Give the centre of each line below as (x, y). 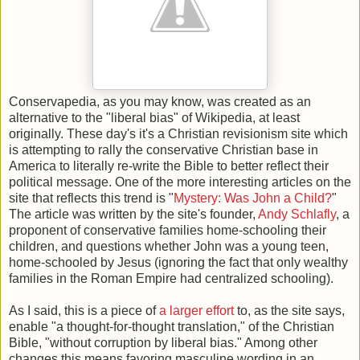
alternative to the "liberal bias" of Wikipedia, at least (154, 117)
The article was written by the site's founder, (133, 214)
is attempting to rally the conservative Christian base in (164, 149)
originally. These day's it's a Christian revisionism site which (178, 133)
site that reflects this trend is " (91, 198)
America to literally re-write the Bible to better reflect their (169, 166)
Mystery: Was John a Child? (253, 198)
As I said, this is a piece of (84, 310)
